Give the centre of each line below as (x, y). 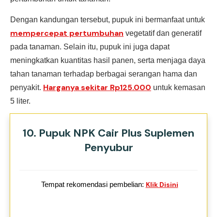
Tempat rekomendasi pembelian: (93, 184)
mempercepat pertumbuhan (67, 33)
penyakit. (26, 87)
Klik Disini (162, 184)
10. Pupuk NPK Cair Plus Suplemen (108, 133)
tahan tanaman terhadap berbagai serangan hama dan (104, 74)
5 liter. (20, 101)
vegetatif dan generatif (163, 33)
